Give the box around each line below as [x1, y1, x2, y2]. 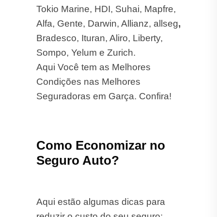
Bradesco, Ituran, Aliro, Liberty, [36, 19, 163, 30]
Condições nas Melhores [36, 62, 140, 73]
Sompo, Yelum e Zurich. [36, 33, 136, 44]
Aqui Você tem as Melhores [36, 48, 151, 59]
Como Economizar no [36, 124, 165, 139]
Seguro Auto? [36, 139, 119, 154]
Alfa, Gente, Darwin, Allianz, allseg [36, 4, 178, 15]
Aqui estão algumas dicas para [36, 183, 165, 193]
